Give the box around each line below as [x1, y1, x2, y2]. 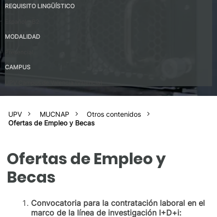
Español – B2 [5, 17, 39, 25]
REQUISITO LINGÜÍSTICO [5, 2, 75, 10]
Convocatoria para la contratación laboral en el [31, 198, 205, 208]
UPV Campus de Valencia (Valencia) [5, 78, 102, 86]
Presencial [5, 48, 33, 56]
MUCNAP [39, 109, 69, 118]
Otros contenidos [87, 109, 141, 118]
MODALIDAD [5, 32, 40, 40]
